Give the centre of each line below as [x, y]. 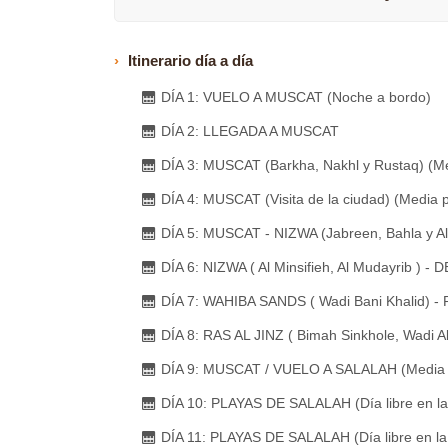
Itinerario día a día [190, 60]
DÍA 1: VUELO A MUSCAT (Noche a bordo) [296, 97]
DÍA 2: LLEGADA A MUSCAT [250, 131]
